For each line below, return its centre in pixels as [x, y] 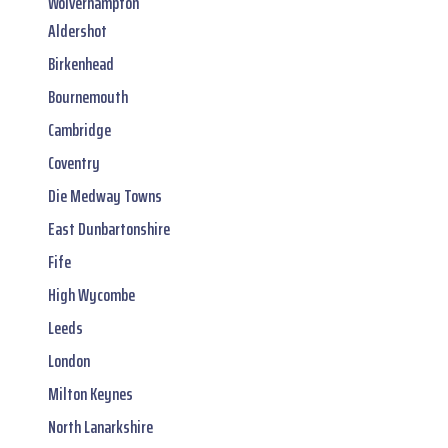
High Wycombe [91, 294]
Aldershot [77, 30]
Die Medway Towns [105, 195]
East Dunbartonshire [109, 228]
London [69, 360]
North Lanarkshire [100, 426]
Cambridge [79, 129]
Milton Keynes [90, 393]
